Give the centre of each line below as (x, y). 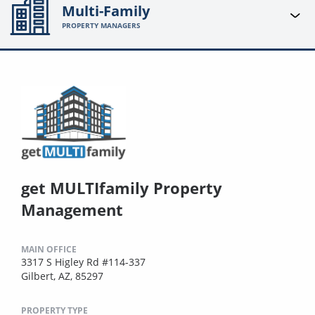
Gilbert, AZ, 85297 (62, 276)
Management (72, 210)
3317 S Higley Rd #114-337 (83, 262)
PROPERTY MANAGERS (102, 26)
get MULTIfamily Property (122, 188)
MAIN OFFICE (49, 250)
